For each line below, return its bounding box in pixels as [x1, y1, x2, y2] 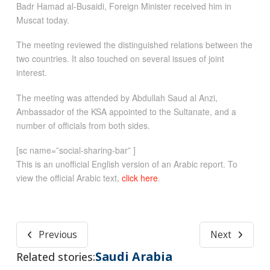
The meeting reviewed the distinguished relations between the [16, 39, 253, 51]
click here [121, 172, 158, 184]
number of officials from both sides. [16, 119, 150, 131]
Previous [38, 228, 77, 242]
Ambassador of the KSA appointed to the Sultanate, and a [16, 105, 236, 118]
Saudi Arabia [95, 248, 172, 265]
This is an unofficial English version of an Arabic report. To [16, 158, 237, 171]
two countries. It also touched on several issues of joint [16, 52, 224, 65]
